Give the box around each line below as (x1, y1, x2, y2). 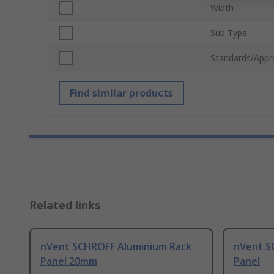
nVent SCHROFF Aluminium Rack (40, 240, 191, 254)
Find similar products (70, 86, 173, 100)
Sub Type (210, 27, 247, 39)
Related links (29, 198, 101, 213)
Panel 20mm (40, 254, 97, 268)
